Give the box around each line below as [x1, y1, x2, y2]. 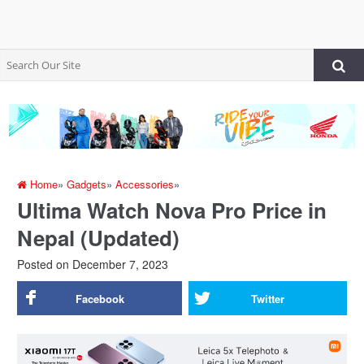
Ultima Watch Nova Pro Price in [17, 194, 327, 225]
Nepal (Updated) [17, 222, 180, 253]
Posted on [17, 255, 70, 272]
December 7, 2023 [69, 255, 169, 272]
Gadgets [67, 175, 107, 192]
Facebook [75, 290, 124, 306]
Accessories [115, 175, 175, 192]
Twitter [250, 290, 284, 306]
